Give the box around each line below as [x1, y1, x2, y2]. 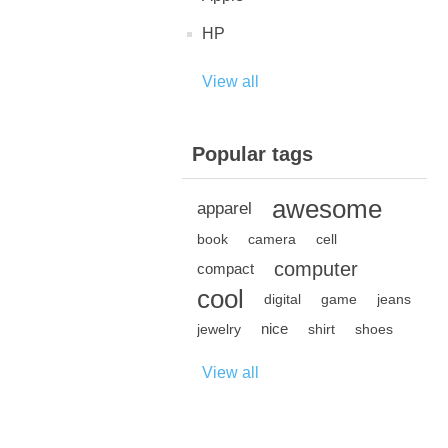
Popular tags [192, 143, 313, 165]
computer [274, 258, 358, 280]
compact [197, 260, 254, 277]
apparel [197, 199, 252, 218]
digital [264, 291, 301, 307]
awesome [272, 195, 382, 223]
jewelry [197, 321, 241, 337]
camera [248, 231, 296, 247]
